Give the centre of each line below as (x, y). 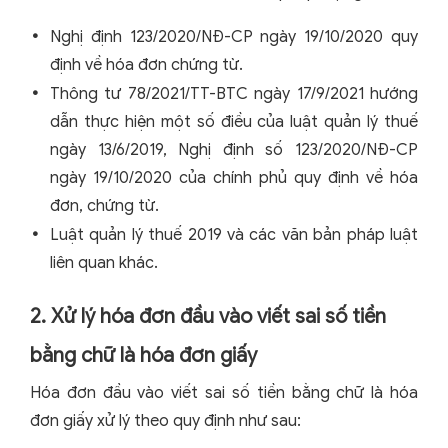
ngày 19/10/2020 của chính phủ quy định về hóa (234, 178)
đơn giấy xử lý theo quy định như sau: (165, 421)
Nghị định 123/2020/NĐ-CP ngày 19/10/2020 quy (234, 37)
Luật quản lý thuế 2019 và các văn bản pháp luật (234, 235)
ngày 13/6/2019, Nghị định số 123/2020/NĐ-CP (234, 150)
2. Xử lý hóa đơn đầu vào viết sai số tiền (208, 317)
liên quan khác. (104, 263)
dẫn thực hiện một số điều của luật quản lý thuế (234, 122)
